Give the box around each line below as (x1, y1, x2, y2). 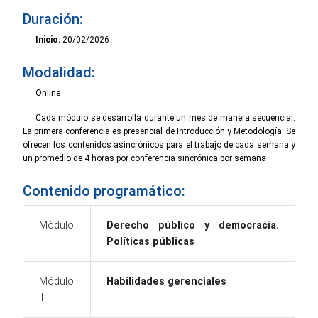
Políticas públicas (106, 235, 195, 248)
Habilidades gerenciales (106, 275, 227, 287)
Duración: (23, 10, 83, 28)
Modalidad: (23, 63, 95, 81)
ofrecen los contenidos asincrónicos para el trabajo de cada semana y (23, 139, 295, 150)
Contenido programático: (23, 182, 185, 199)
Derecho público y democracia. (106, 219, 279, 231)
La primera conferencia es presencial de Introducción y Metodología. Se (23, 126, 295, 136)
